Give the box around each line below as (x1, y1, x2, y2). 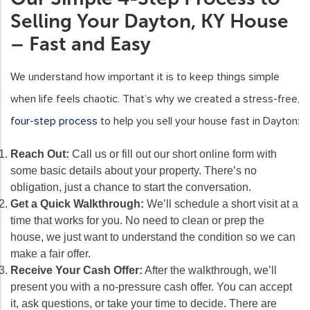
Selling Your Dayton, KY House (10, 9, 289, 33)
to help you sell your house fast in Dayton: (98, 113, 300, 128)
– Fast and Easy (10, 32, 151, 55)
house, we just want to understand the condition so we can (10, 230, 295, 243)
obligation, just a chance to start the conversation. (10, 181, 251, 193)
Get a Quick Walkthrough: (10, 197, 144, 210)
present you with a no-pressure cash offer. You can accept (10, 280, 292, 293)
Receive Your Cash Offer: (10, 264, 143, 276)
